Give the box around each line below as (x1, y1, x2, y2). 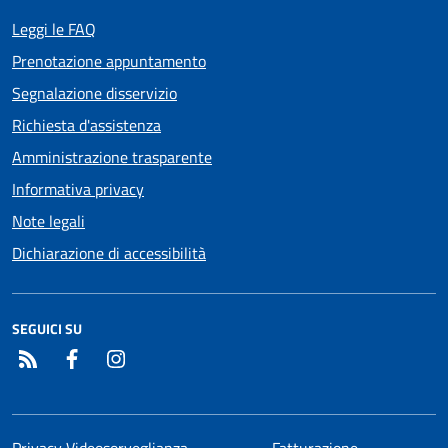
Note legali (12, 209, 85, 234)
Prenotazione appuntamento (12, 49, 206, 74)
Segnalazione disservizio (12, 81, 177, 106)
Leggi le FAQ (12, 17, 96, 42)
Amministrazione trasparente (12, 145, 212, 170)
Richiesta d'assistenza (12, 113, 161, 138)
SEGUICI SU (12, 318, 82, 340)
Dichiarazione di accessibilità (12, 241, 206, 266)
